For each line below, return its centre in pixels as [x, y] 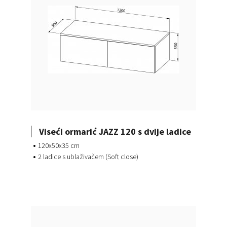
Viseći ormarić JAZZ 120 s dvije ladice [115, 132]
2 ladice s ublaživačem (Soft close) [88, 157]
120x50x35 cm [59, 146]
